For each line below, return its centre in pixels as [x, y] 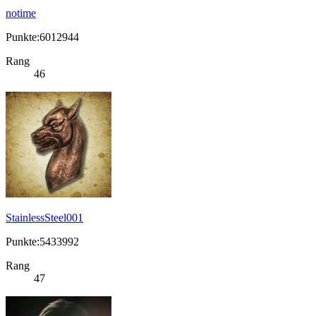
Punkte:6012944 [42, 37]
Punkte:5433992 [42, 242]
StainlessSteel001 [44, 218]
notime [21, 13]
